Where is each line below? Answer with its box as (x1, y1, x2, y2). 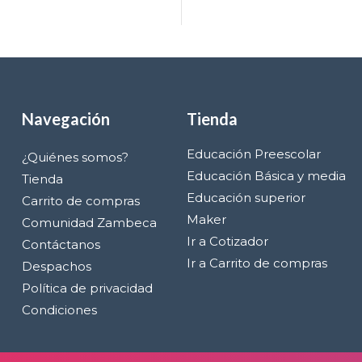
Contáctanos (21, 237, 100, 252)
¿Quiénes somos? (21, 149, 128, 165)
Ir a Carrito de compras (186, 255, 327, 271)
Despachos (21, 259, 91, 274)
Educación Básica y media (186, 168, 346, 183)
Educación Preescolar (186, 146, 321, 162)
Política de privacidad (21, 280, 153, 296)
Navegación (21, 109, 110, 128)
